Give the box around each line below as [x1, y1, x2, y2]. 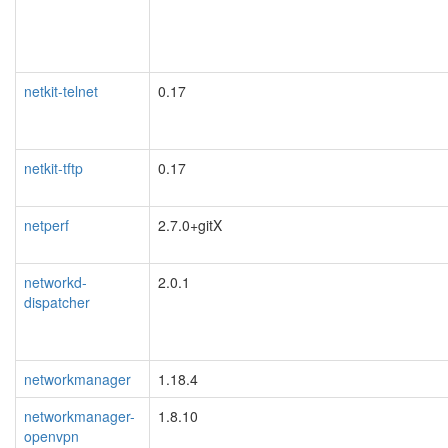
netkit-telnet [24, 80, 98, 101]
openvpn [24, 425, 79, 446]
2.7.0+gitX [158, 214, 222, 235]
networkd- [24, 271, 87, 292]
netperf [24, 214, 69, 235]
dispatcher [24, 291, 90, 312]
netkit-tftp [24, 157, 83, 178]
